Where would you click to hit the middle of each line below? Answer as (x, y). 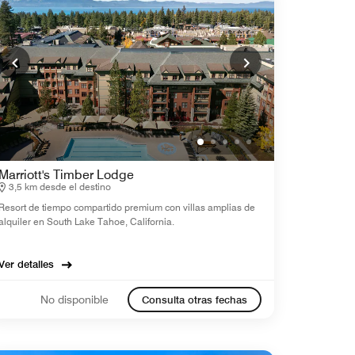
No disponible (74, 299)
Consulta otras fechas (195, 300)
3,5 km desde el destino (60, 187)
